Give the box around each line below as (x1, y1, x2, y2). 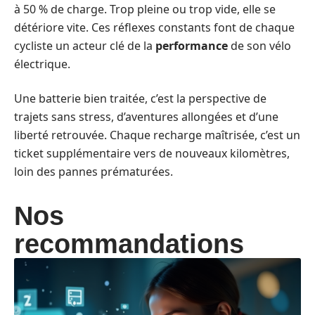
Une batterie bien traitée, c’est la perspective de (14, 90, 266, 106)
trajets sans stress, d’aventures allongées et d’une (14, 108, 278, 124)
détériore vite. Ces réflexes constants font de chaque (14, 20, 295, 35)
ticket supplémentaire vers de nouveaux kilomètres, (14, 145, 290, 161)
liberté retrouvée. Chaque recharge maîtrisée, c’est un (14, 127, 300, 143)
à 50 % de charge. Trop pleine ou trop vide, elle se (14, 1, 276, 17)
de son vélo (228, 38, 291, 53)
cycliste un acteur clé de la (14, 38, 155, 53)
